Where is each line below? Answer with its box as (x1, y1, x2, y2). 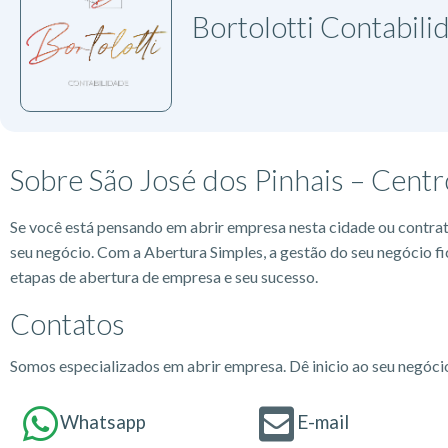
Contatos (10, 305, 125, 341)
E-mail (296, 410, 349, 433)
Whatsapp (60, 410, 146, 433)
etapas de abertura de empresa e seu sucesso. (10, 266, 318, 286)
